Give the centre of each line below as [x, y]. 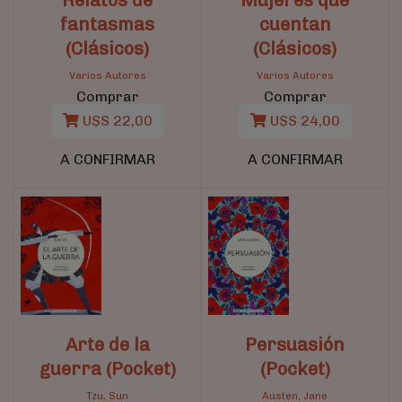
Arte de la [107, 344]
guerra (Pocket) [107, 368]
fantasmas [107, 24]
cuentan [295, 24]
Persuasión [295, 344]
